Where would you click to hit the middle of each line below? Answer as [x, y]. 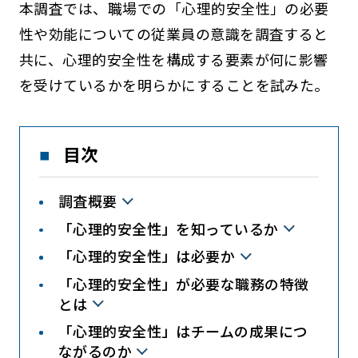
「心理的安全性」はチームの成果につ [183, 331]
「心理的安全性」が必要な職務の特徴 [183, 283]
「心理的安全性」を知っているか [168, 228]
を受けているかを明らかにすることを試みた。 [174, 84]
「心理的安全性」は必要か [147, 256]
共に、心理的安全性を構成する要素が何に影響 [173, 59]
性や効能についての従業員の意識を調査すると [173, 33]
